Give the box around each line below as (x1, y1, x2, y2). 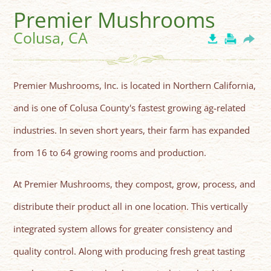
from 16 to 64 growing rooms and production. (13, 146, 207, 159)
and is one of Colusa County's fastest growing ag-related (13, 102, 246, 114)
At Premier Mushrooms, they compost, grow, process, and (13, 178, 256, 191)
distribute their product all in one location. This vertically (13, 200, 249, 213)
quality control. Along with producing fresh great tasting (13, 245, 246, 258)
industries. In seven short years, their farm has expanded (13, 124, 250, 137)
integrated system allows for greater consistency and (13, 223, 233, 235)
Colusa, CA (13, 27, 88, 48)
